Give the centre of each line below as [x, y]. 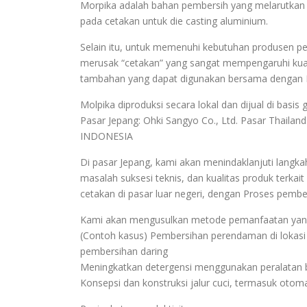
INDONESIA [107, 136]
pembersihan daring [124, 251]
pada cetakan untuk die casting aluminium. [174, 21]
